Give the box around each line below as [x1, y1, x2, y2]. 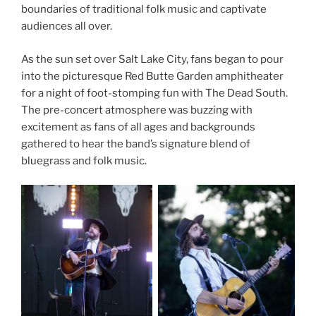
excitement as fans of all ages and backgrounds [21, 120, 255, 133]
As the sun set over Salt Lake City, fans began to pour [21, 52, 284, 66]
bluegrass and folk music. [21, 154, 147, 167]
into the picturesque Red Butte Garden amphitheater [21, 69, 284, 83]
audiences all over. [21, 20, 112, 33]
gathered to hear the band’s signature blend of [21, 137, 250, 150]
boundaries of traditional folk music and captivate [21, 3, 267, 16]
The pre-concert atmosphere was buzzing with [21, 103, 253, 116]
